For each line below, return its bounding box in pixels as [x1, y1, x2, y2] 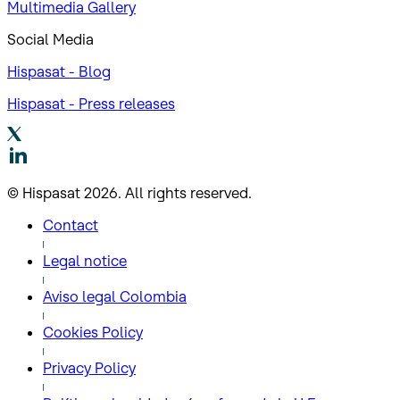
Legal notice [43, 252, 127, 271]
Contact [43, 216, 98, 235]
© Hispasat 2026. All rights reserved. [7, 184, 252, 203]
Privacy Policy [43, 359, 136, 378]
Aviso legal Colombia [43, 287, 187, 306]
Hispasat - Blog [7, 62, 111, 81]
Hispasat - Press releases [7, 95, 175, 113]
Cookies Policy [43, 323, 143, 342]
